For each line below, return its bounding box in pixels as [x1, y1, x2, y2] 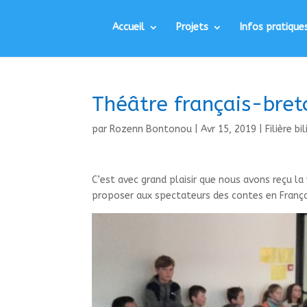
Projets [176, 21, 209, 33]
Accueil [112, 21, 145, 33]
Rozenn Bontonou [110, 123, 193, 135]
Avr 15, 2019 [201, 123, 257, 135]
